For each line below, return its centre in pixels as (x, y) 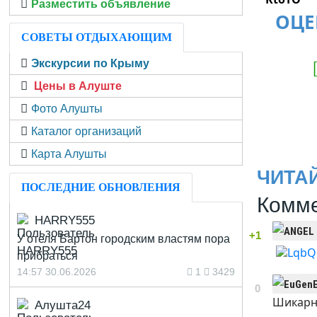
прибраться (48, 256)
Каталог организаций (87, 131)
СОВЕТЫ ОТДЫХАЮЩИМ (97, 37)
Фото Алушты (67, 109)
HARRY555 (65, 220)
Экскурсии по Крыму (91, 63)
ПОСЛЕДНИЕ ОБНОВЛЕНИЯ (101, 187)
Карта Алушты (69, 154)
